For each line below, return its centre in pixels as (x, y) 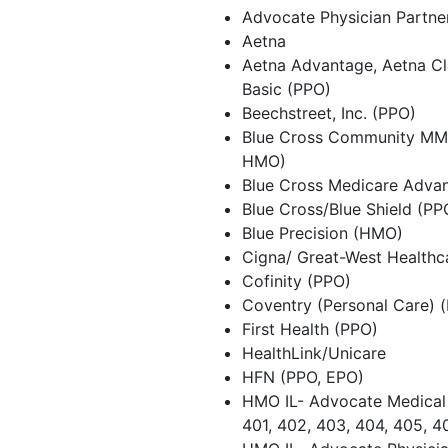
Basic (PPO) (286, 89)
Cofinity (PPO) (296, 281)
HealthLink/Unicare (314, 353)
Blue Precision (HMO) (322, 233)
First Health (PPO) (310, 329)
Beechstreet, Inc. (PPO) (329, 113)
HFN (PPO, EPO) (303, 377)
